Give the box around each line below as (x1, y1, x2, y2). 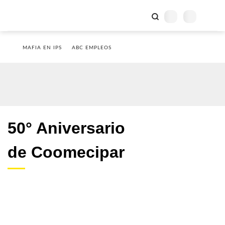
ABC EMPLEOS (72, 45, 111, 50)
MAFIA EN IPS (23, 45, 62, 50)
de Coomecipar (8, 143, 125, 161)
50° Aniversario (8, 119, 125, 137)
